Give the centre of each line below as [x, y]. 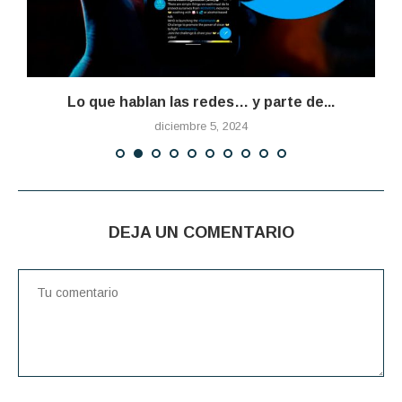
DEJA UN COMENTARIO [201, 233]
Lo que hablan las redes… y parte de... [201, 102]
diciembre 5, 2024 [201, 127]
